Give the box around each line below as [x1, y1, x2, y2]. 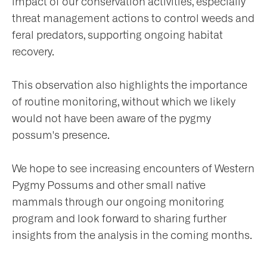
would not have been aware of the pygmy [12, 113, 211, 124]
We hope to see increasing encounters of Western [12, 163, 254, 174]
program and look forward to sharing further [12, 213, 226, 224]
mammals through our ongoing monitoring [12, 196, 224, 207]
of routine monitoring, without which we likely [12, 96, 235, 107]
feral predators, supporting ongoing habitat [12, 29, 223, 41]
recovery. [12, 46, 57, 57]
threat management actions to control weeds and [12, 13, 254, 24]
